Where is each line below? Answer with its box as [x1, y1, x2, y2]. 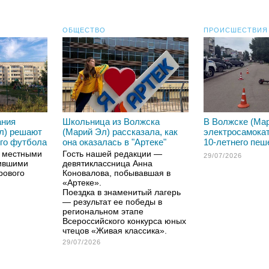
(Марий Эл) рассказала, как [62, 127, 178, 137]
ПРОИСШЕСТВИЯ [204, 26, 268, 34]
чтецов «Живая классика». [62, 226, 167, 235]
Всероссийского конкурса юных [62, 216, 186, 226]
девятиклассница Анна [62, 159, 153, 168]
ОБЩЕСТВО [62, 26, 106, 34]
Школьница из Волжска [62, 116, 160, 127]
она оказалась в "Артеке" [62, 137, 166, 147]
